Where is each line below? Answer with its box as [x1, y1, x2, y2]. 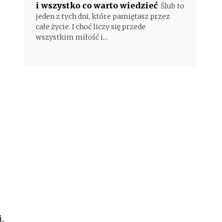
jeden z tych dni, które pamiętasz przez [36, 12, 170, 21]
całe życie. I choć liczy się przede [36, 22, 146, 31]
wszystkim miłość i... [36, 33, 108, 42]
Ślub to [161, 1, 184, 10]
